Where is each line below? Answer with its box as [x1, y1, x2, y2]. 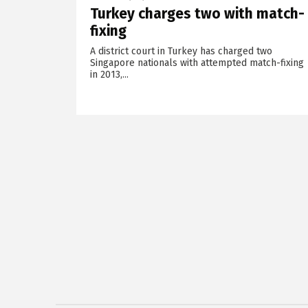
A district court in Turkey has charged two [89, 45, 272, 57]
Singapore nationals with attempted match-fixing [89, 56, 304, 69]
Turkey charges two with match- [89, 4, 305, 23]
